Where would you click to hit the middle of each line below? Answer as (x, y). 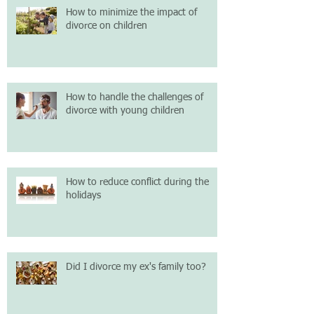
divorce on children (107, 26)
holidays (83, 196)
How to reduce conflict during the (137, 182)
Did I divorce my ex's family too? (136, 267)
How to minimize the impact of (131, 13)
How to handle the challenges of (135, 97)
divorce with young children (125, 111)
